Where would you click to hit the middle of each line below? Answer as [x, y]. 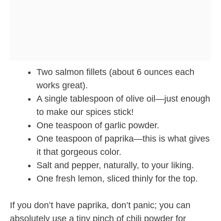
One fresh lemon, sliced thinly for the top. [117, 179]
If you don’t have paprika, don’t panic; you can [100, 205]
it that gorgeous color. [79, 152]
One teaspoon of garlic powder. [98, 126]
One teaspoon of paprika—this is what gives [123, 139]
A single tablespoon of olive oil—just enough [123, 99]
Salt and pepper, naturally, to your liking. [115, 166]
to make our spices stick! [85, 112]
